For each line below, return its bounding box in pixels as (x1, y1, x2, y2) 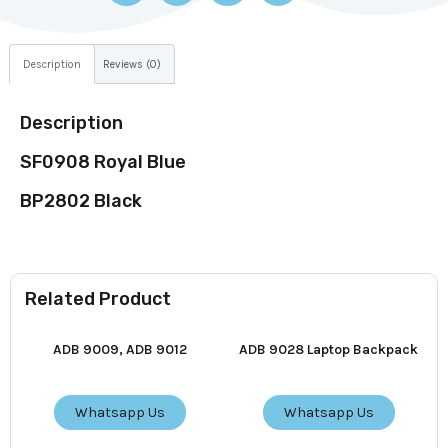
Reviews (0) (102, 57, 161, 71)
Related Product (25, 288, 171, 311)
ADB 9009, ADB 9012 (52, 341, 187, 359)
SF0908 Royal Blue (20, 151, 186, 174)
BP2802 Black (20, 190, 142, 213)
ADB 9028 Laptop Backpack (239, 341, 418, 359)
